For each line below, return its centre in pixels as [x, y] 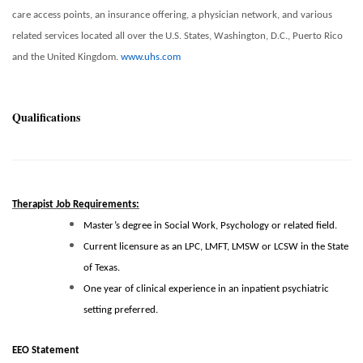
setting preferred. [121, 310]
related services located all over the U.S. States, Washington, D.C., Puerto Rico [177, 36]
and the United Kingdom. [66, 58]
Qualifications [46, 117]
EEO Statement [46, 351]
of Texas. [102, 268]
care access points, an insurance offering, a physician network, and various [172, 15]
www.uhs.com [151, 58]
